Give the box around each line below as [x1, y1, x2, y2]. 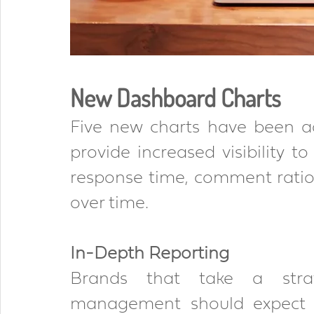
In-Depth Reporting [70, 245, 233, 263]
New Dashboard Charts [70, 82, 286, 114]
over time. [70, 195, 149, 212]
